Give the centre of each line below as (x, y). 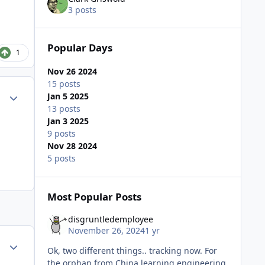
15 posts (64, 84)
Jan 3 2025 (68, 121)
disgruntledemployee (110, 219)
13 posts (64, 109)
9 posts (61, 134)
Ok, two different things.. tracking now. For (126, 251)
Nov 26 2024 (72, 72)
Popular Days (80, 48)
